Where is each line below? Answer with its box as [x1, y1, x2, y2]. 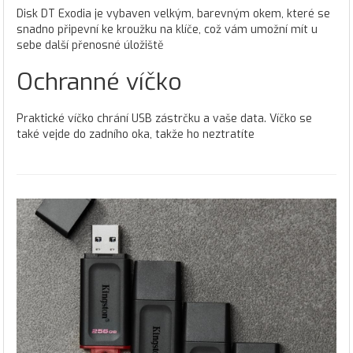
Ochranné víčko [17, 65, 182, 98]
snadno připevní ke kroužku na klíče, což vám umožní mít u [17, 21, 318, 37]
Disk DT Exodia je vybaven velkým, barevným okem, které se [17, 6, 330, 21]
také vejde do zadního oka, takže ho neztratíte [17, 126, 255, 142]
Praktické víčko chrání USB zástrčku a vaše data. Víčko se [17, 110, 312, 126]
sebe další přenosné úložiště [17, 37, 164, 53]
